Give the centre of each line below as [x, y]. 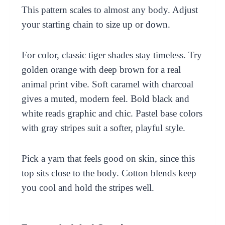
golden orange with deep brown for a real [101, 69]
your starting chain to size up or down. [96, 24]
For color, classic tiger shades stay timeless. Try [111, 55]
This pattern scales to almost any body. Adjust [109, 10]
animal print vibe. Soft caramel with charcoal [107, 84]
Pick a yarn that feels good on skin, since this [108, 158]
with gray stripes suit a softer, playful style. [103, 128]
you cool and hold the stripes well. [88, 187]
